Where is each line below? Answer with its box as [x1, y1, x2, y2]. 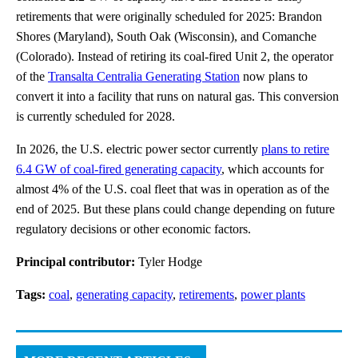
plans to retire [261, 141, 329, 156]
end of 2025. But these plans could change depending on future [16, 201, 335, 216]
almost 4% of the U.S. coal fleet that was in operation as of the [16, 181, 329, 196]
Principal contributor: [16, 254, 138, 268]
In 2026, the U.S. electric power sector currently [16, 141, 261, 156]
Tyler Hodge [138, 254, 202, 268]
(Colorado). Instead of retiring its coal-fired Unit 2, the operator [16, 49, 333, 63]
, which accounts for [221, 161, 324, 176]
